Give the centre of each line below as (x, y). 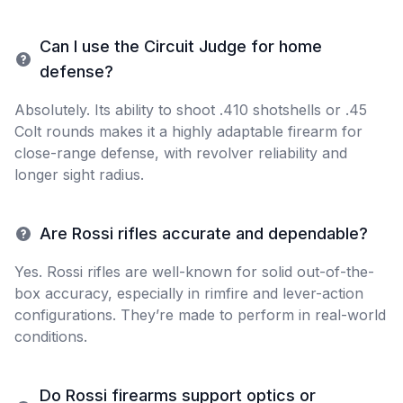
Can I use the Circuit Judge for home (181, 46)
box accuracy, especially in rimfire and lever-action (189, 293)
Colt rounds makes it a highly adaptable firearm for (188, 131)
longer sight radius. (79, 175)
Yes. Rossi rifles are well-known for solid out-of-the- (194, 272)
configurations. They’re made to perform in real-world (200, 315)
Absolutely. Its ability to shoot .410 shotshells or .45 (191, 110)
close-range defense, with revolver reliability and (181, 153)
